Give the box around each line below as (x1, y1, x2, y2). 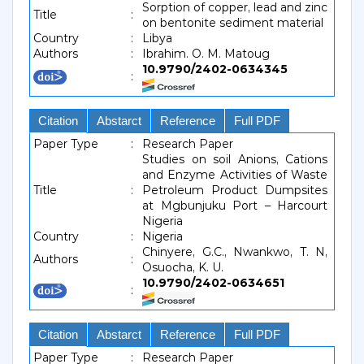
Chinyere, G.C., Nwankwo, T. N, (142, 245, 327, 259)
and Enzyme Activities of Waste (142, 167, 327, 182)
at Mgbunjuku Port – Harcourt (142, 198, 327, 213)
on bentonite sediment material (142, 15, 323, 30)
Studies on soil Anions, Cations (142, 152, 327, 167)
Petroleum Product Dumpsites (142, 183, 327, 197)
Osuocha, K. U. (142, 260, 223, 275)
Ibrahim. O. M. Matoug (142, 46, 270, 61)
